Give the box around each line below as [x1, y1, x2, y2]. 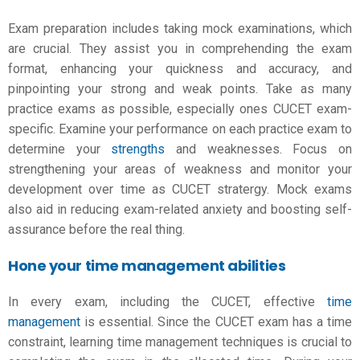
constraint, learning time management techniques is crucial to [8, 334, 352, 350]
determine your [8, 141, 112, 157]
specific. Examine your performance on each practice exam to [8, 121, 352, 137]
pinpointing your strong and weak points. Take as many [8, 81, 352, 96]
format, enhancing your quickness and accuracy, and [8, 61, 352, 76]
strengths [111, 141, 166, 157]
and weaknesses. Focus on [165, 141, 353, 157]
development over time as [8, 182, 173, 197]
